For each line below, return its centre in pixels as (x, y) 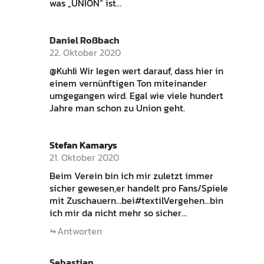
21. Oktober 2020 (84, 158)
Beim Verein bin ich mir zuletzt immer (131, 176)
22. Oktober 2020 (85, 53)
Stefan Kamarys (83, 145)
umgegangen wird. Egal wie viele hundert (136, 96)
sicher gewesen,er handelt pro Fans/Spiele (138, 188)
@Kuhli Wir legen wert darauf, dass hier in (136, 71)
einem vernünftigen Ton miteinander (128, 83)
